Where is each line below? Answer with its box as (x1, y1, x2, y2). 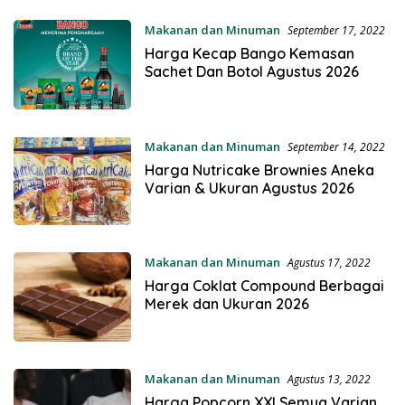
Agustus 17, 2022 (287, 255, 371, 271)
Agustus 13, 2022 (287, 371, 371, 387)
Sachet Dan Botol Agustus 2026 (144, 62, 359, 81)
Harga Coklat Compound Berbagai (144, 277, 384, 296)
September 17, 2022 (287, 23, 385, 39)
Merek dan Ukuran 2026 (144, 295, 309, 314)
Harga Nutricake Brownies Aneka (144, 160, 374, 179)
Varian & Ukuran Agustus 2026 (144, 178, 354, 197)
